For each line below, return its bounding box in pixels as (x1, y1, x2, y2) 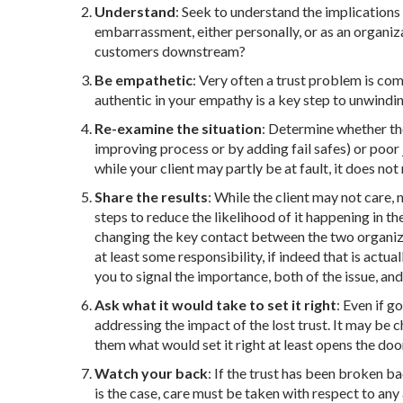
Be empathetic (94, 71, 193, 89)
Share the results (94, 188, 208, 206)
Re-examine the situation (94, 120, 262, 138)
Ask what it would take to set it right (94, 296, 336, 314)
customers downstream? (94, 42, 246, 60)
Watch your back (94, 364, 208, 382)
